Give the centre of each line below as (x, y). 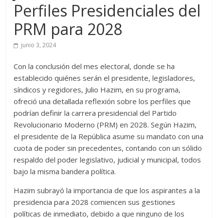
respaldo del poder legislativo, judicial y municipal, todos (108, 160)
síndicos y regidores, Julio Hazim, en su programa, (97, 90)
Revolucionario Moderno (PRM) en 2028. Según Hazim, (105, 125)
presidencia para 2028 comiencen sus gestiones (95, 202)
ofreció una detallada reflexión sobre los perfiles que (102, 101)
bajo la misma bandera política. (65, 172)
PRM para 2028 (68, 29)
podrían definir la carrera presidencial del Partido (95, 113)
